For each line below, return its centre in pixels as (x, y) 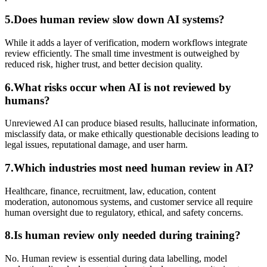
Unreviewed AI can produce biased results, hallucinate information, (131, 123)
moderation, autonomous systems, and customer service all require (129, 201)
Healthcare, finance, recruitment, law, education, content (110, 191)
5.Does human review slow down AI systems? (115, 20)
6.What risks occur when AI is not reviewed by (118, 87)
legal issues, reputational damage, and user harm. (96, 145)
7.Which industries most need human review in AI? (129, 167)
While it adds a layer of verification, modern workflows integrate (126, 42)
